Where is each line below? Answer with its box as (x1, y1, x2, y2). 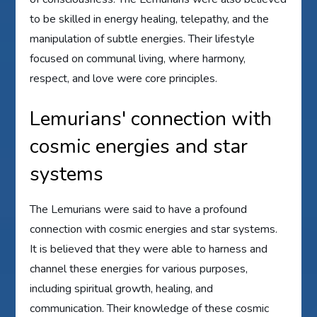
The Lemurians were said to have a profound (30, 201, 248, 217)
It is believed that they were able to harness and (30, 241, 268, 257)
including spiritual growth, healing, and (30, 280, 214, 296)
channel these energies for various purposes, (30, 260, 248, 277)
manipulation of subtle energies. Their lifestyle (30, 30, 255, 47)
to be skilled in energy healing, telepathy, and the (30, 11, 270, 27)
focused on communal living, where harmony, (30, 50, 246, 67)
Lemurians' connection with (30, 105, 272, 132)
